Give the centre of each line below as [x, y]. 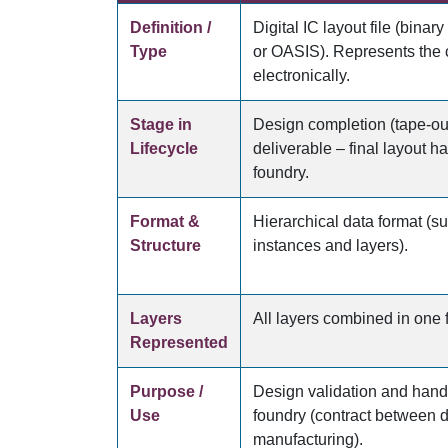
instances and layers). [330, 245]
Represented [179, 342]
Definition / [170, 27]
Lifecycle [164, 148]
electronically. [301, 75]
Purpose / [166, 391]
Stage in [161, 124]
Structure [165, 245]
